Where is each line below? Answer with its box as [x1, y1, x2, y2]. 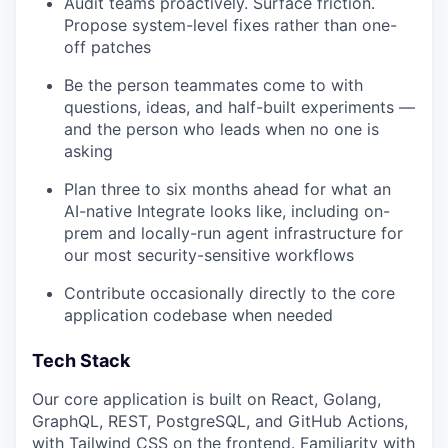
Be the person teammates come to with [64, 75, 363, 96]
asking [64, 141, 113, 162]
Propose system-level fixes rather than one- [64, 15, 397, 36]
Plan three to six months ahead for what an [64, 179, 391, 200]
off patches [64, 37, 151, 58]
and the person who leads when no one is [64, 119, 379, 140]
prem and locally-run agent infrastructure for [64, 223, 403, 244]
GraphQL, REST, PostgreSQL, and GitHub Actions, [32, 411, 408, 432]
